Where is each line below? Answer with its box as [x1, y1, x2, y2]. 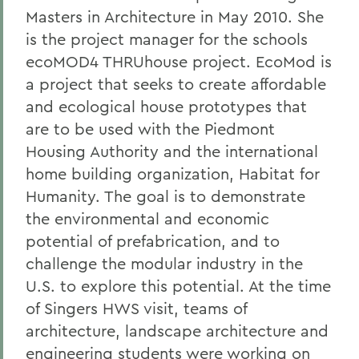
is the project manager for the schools [26, 29, 308, 49]
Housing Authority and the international [26, 141, 318, 161]
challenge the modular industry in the [26, 253, 303, 273]
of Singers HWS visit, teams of [26, 298, 247, 318]
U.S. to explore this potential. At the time [26, 276, 331, 296]
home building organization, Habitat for [26, 163, 320, 184]
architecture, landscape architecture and [26, 321, 329, 341]
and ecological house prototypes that [26, 96, 307, 116]
